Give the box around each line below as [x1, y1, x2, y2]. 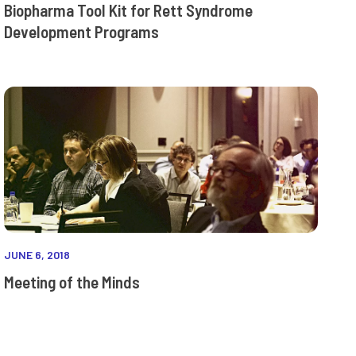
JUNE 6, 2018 [4, 248, 71, 262]
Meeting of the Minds [4, 272, 141, 292]
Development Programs [4, 21, 160, 42]
